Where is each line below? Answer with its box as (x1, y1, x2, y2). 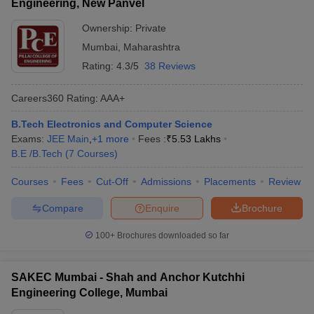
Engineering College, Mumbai (11, 287, 168, 299)
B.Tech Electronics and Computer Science (11, 118, 212, 130)
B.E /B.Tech (11, 148, 62, 159)
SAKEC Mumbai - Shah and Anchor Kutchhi (11, 271, 245, 283)
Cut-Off (96, 176, 128, 187)
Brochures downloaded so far (115, 231, 229, 240)
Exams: (11, 133, 47, 144)
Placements (204, 176, 256, 187)
